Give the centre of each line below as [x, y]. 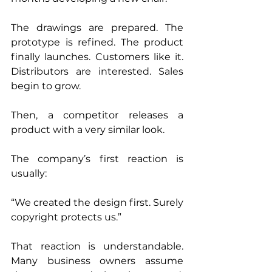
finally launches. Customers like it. [97, 57]
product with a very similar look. [88, 130]
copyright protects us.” [66, 217]
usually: [29, 173]
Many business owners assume [97, 261]
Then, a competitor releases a [97, 115]
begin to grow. [46, 86]
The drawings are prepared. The [97, 28]
